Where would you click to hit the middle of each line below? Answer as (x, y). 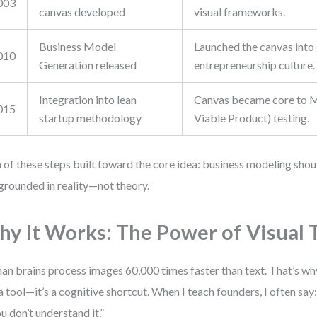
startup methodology (91, 118)
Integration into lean (88, 99)
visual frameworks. (240, 12)
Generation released (88, 65)
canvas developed (82, 12)
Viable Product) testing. (252, 118)
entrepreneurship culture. (255, 65)
